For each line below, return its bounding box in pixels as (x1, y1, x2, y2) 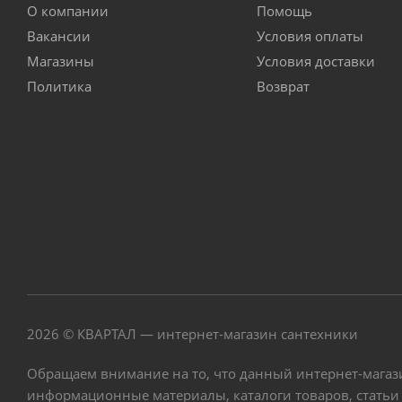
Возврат (256, 77, 310, 95)
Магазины (27, 52, 94, 70)
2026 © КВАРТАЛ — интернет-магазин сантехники (27, 324, 358, 343)
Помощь (256, 2, 312, 20)
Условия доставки (256, 52, 375, 70)
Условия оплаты (256, 27, 363, 45)
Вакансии (27, 27, 91, 45)
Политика (27, 77, 92, 95)
